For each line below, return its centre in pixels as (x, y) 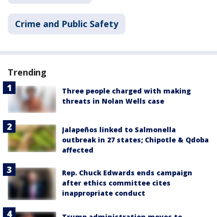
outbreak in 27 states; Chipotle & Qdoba (135, 140)
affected (78, 150)
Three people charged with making (126, 91)
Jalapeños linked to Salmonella (119, 130)
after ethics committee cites (116, 183)
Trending (27, 72)
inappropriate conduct (104, 193)
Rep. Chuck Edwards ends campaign (127, 173)
